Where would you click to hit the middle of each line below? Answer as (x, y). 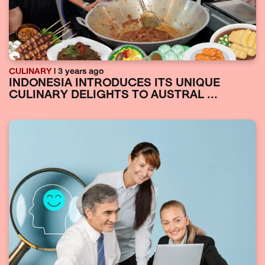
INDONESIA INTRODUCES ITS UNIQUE (114, 83)
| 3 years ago (78, 72)
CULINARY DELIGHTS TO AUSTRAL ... (113, 95)
